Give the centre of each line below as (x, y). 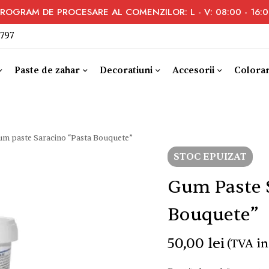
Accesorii (193, 70)
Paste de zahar (47, 70)
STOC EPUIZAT (210, 156)
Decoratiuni (126, 70)
